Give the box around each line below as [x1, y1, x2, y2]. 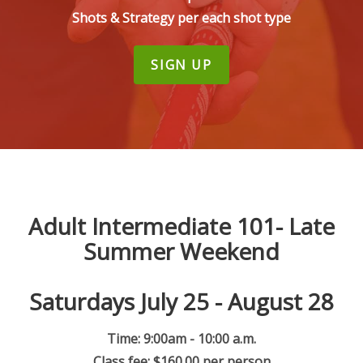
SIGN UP [151, 56, 212, 74]
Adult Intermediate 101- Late [28, 211, 335, 241]
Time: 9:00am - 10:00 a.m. [107, 329, 256, 348]
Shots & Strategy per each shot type [72, 9, 291, 27]
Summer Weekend [83, 236, 280, 267]
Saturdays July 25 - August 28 [29, 286, 334, 317]
